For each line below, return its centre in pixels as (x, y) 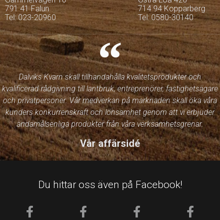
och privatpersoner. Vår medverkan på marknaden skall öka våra (110, 101)
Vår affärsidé (110, 144)
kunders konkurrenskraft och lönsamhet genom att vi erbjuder (110, 112)
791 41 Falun (27, 9)
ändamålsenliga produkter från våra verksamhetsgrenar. (110, 124)
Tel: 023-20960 (30, 18)
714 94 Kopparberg (172, 9)
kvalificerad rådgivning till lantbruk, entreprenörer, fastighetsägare (110, 89)
